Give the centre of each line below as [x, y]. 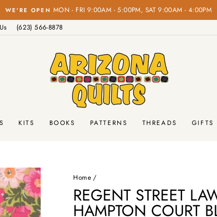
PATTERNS [109, 123]
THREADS [160, 123]
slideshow [128, 36]
